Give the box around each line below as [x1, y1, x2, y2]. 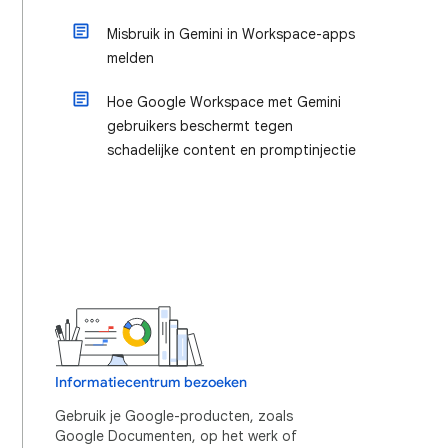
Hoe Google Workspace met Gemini [107, 93, 341, 111]
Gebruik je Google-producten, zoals [55, 407, 293, 425]
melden [107, 49, 154, 67]
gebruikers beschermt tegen [107, 117, 293, 135]
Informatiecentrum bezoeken [55, 374, 247, 391]
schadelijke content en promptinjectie [107, 141, 356, 159]
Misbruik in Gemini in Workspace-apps [107, 25, 355, 43]
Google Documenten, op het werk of [55, 427, 297, 445]
